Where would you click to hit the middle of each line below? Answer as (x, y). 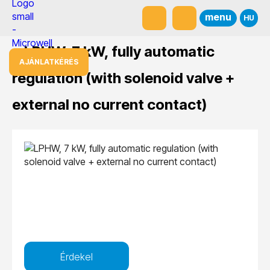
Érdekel (77, 256)
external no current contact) (109, 105)
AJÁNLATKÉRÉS (49, 62)
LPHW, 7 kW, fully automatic (119, 52)
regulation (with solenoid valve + (123, 78)
